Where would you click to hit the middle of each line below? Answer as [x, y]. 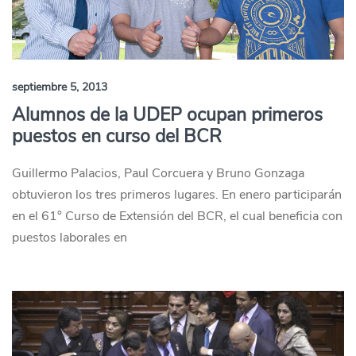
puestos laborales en [70, 238]
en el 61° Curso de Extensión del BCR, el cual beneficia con [177, 216]
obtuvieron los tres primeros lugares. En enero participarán [177, 195]
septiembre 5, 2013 [60, 87]
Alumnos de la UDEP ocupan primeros [167, 115]
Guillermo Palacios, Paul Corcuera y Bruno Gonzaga [158, 173]
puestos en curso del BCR [117, 136]
